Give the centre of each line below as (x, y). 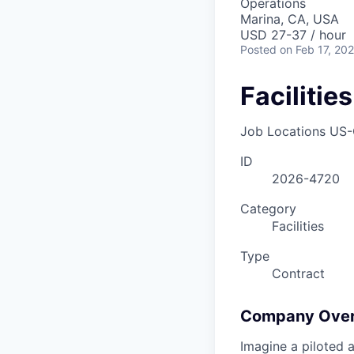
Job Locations (283, 131)
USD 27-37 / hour (293, 35)
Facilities (298, 226)
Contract (298, 273)
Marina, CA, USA (290, 19)
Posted (258, 50)
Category (268, 208)
